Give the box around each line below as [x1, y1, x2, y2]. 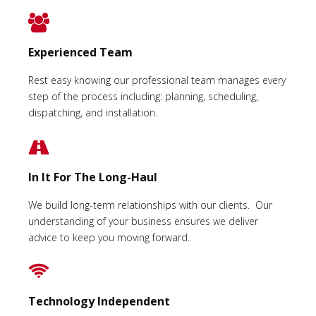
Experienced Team [28, 44, 133, 61]
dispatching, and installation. [28, 106, 157, 120]
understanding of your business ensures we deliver [28, 214, 258, 228]
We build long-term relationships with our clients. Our [28, 197, 272, 212]
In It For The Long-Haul [28, 169, 157, 185]
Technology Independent [28, 293, 170, 310]
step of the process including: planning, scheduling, [28, 90, 258, 104]
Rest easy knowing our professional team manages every [28, 73, 286, 87]
